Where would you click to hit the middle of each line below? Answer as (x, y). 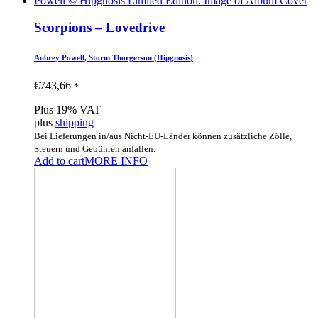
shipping (75, 123)
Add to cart (59, 161)
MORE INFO (116, 161)
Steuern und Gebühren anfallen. (95, 149)
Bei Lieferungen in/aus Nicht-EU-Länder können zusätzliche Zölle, (163, 136)
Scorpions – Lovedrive (99, 28)
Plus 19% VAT (67, 110)
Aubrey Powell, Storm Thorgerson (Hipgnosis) (114, 58)
